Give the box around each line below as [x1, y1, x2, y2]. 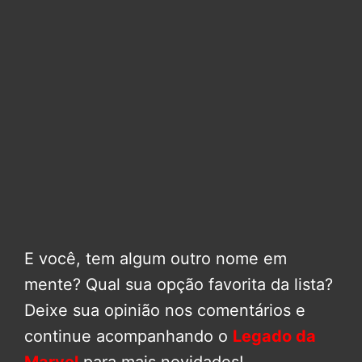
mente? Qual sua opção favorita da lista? [24, 274, 333, 294]
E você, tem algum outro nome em [24, 248, 287, 268]
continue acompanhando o [24, 326, 233, 346]
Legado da [233, 326, 316, 346]
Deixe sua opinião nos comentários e [24, 300, 305, 320]
